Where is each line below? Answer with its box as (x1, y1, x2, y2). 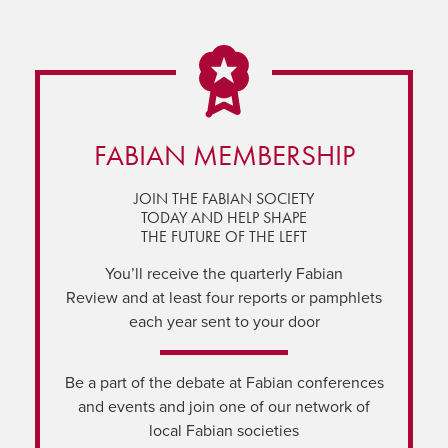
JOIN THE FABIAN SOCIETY (134, 187, 314, 209)
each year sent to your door (128, 311, 320, 332)
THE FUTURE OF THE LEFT (141, 225, 307, 247)
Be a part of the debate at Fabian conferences (64, 372, 384, 393)
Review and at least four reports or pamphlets (66, 287, 382, 308)
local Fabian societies (149, 420, 299, 441)
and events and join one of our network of (78, 396, 370, 417)
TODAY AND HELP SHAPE (141, 206, 307, 228)
